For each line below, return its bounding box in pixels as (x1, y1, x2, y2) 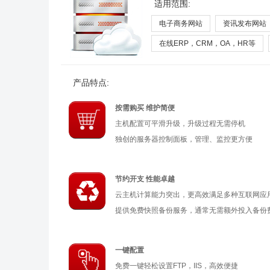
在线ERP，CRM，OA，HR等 (159, 39, 256, 48)
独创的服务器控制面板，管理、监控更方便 (115, 135, 253, 143)
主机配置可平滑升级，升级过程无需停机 (115, 119, 245, 128)
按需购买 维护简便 (115, 104, 175, 112)
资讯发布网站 (223, 19, 266, 28)
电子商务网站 (159, 19, 202, 28)
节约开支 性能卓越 (115, 175, 175, 183)
